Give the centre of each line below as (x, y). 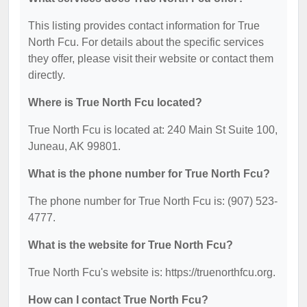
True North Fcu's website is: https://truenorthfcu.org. (152, 272)
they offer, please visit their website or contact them (151, 59)
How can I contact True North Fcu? (118, 300)
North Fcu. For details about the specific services (146, 42)
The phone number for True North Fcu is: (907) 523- (153, 201)
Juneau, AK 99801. (74, 146)
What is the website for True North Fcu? (131, 245)
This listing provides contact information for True (144, 26)
